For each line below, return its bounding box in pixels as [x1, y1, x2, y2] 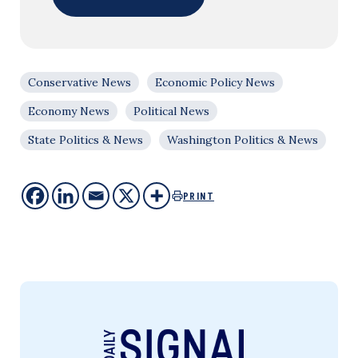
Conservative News [28, 75, 131, 89]
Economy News [28, 104, 109, 118]
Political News [133, 104, 209, 118]
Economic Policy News [155, 75, 275, 89]
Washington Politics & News [167, 133, 318, 147]
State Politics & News [28, 133, 143, 147]
